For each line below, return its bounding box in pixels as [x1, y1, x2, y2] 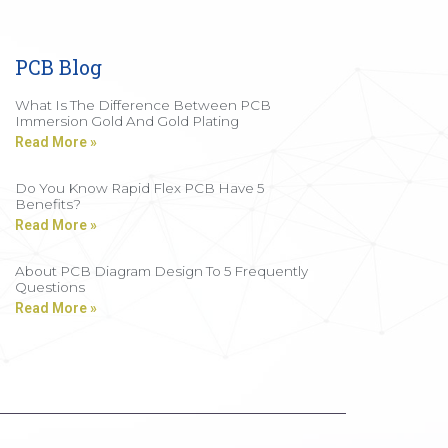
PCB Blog [14, 53, 102, 80]
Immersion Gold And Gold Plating [14, 112, 239, 129]
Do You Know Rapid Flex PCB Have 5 [14, 179, 264, 196]
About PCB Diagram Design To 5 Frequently [14, 262, 308, 279]
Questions [14, 278, 85, 295]
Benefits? [14, 195, 81, 212]
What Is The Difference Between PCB [14, 96, 271, 113]
